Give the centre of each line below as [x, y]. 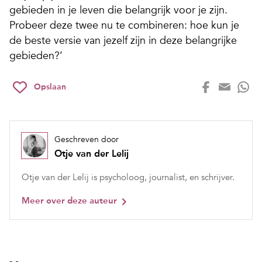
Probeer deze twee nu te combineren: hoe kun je [124, 25]
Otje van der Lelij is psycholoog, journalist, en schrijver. [128, 177]
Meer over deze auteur [69, 201]
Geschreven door [87, 140]
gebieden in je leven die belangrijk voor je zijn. [118, 10]
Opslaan [50, 87]
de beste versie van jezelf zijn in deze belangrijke [123, 41]
